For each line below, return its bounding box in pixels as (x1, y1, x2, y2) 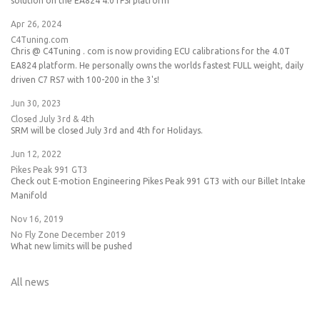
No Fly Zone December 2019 (11, 229, 126, 239)
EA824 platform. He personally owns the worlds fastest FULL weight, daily (11, 60, 304, 70)
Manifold (11, 190, 47, 200)
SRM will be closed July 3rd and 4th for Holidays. (11, 125, 203, 135)
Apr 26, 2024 (11, 19, 61, 29)
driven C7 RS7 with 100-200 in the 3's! (11, 74, 159, 84)
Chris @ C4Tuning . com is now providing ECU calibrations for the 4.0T (11, 46, 290, 56)
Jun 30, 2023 (11, 98, 61, 108)
